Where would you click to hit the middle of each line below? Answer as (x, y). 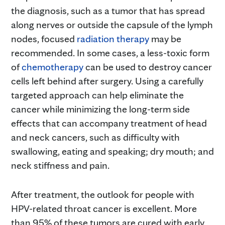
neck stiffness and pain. (60, 165)
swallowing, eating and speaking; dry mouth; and (113, 151)
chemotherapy (52, 67)
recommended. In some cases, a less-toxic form (110, 52)
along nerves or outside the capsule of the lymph (112, 24)
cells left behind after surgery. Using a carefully (107, 81)
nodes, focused (44, 38)
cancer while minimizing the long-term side (100, 109)
